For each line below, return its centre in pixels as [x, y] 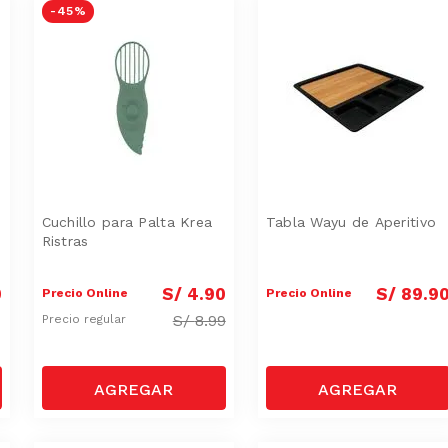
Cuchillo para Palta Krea [127, 221]
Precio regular [85, 319]
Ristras [65, 240]
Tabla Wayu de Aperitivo [351, 221]
